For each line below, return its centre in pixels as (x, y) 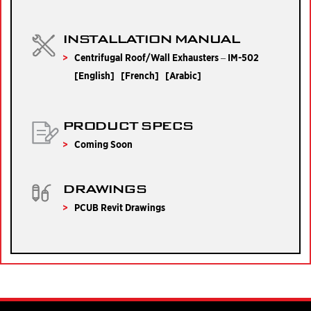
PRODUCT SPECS (128, 125)
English (94, 76)
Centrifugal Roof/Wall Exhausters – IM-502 (167, 58)
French (140, 76)
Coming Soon (103, 144)
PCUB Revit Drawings (120, 208)
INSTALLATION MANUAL (151, 39)
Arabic (183, 76)
